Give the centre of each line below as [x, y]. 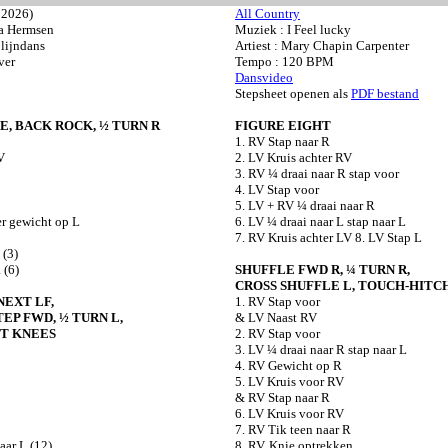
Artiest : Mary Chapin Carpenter [322, 45]
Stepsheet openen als [293, 93]
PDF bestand [385, 93]
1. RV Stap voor [277, 301]
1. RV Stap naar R [282, 141]
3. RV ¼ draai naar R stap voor [317, 173]
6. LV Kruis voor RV [289, 413]
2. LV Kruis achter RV [293, 157]
